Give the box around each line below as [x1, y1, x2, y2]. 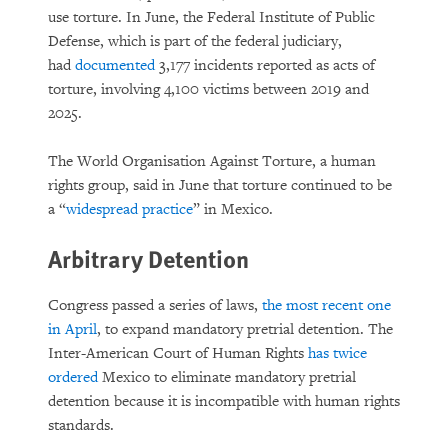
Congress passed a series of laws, [48, 296, 262, 315]
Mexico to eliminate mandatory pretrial [98, 368, 356, 387]
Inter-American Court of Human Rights [48, 344, 308, 363]
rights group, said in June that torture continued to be [48, 176, 392, 195]
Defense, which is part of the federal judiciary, [48, 32, 342, 51]
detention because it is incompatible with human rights [48, 392, 400, 411]
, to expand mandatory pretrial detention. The [97, 320, 393, 339]
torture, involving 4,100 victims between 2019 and [48, 80, 369, 99]
